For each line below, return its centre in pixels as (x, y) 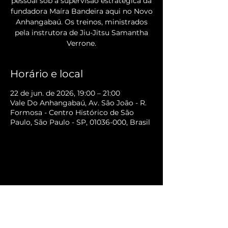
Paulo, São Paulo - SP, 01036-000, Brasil (80, 122)
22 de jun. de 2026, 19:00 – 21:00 (65, 93)
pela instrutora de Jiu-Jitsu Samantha (81, 33)
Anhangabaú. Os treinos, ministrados (81, 22)
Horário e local (47, 74)
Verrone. (81, 43)
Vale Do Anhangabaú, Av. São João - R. (78, 103)
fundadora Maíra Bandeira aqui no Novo (81, 11)
